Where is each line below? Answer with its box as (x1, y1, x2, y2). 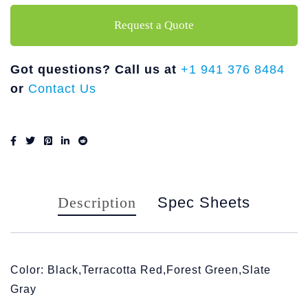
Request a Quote (114, 19, 194, 32)
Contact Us (28, 82, 96, 96)
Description (58, 194, 136, 211)
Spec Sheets (157, 194, 250, 211)
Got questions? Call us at (10, 63, 181, 76)
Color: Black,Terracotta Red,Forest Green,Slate (10, 264, 271, 276)
